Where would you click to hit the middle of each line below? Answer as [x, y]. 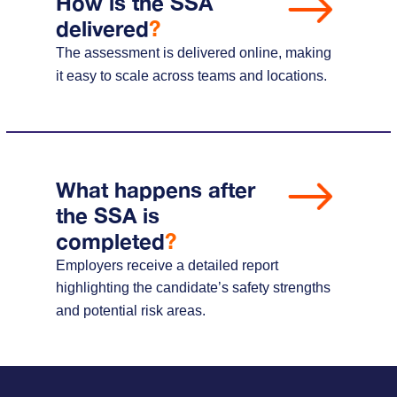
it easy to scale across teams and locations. [191, 75]
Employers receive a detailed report [167, 265]
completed [110, 241]
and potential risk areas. [130, 310]
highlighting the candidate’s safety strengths [193, 287]
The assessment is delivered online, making [193, 52]
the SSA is [107, 215]
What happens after [155, 189]
